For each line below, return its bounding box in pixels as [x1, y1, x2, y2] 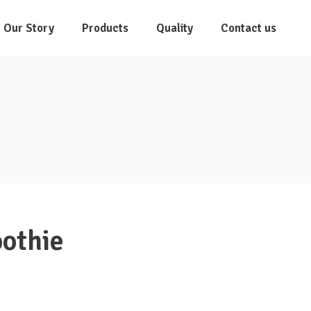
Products [82, 20, 128, 35]
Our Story [3, 20, 54, 35]
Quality [156, 20, 193, 35]
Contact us [221, 20, 276, 35]
